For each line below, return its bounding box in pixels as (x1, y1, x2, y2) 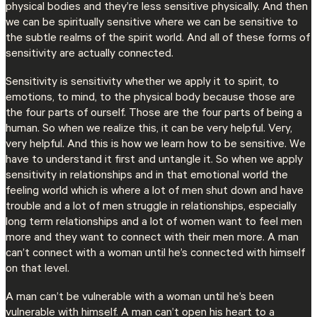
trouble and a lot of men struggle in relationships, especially (6, 201, 296, 214)
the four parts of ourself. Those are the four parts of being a (6, 108, 302, 120)
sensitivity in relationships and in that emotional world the (6, 170, 288, 183)
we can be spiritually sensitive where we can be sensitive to (6, 16, 298, 30)
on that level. (6, 263, 72, 276)
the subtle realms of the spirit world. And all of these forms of (6, 32, 310, 45)
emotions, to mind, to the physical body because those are (6, 92, 295, 105)
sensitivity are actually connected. (6, 47, 176, 61)
